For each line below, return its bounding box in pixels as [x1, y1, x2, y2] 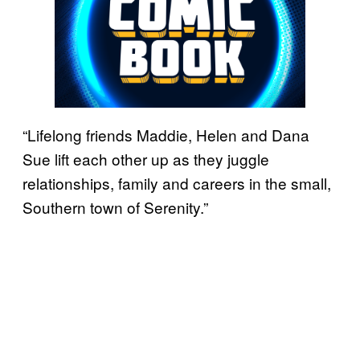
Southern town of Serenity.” [22, 196, 208, 219]
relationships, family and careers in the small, [22, 172, 331, 194]
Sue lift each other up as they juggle [22, 148, 269, 170]
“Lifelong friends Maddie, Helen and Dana [22, 124, 309, 146]
